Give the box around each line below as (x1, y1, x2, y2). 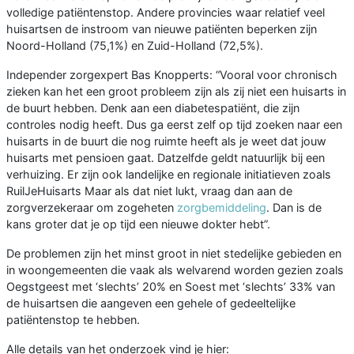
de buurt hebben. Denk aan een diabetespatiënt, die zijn (6, 100, 299, 115)
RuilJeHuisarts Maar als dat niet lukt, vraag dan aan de (6, 183, 292, 198)
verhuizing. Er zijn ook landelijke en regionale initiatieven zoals (6, 167, 331, 181)
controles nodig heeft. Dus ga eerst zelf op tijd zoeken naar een (6, 117, 342, 131)
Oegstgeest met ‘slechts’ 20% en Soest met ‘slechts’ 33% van (6, 279, 335, 293)
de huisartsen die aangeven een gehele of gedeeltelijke (6, 296, 296, 310)
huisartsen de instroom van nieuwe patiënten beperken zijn (6, 21, 317, 36)
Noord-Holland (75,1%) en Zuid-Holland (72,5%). (6, 38, 263, 52)
